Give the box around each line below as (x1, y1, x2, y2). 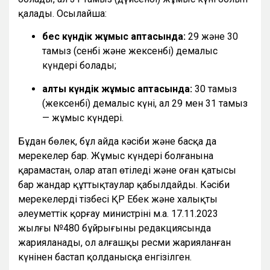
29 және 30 (186, 30, 238, 42)
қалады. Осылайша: (18, 7, 107, 19)
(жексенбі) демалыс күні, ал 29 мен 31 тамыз (42, 97, 248, 109)
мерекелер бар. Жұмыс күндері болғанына (18, 149, 213, 162)
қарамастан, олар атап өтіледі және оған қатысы (18, 164, 236, 176)
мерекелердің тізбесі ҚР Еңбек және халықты (18, 193, 218, 205)
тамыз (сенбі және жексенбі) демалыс (42, 45, 218, 57)
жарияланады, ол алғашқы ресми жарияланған (18, 236, 231, 248)
